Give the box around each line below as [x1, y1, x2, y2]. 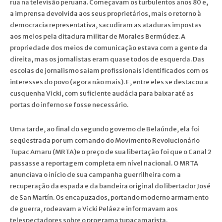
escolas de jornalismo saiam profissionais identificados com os [10, 66, 209, 75]
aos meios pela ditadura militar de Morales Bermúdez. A [10, 32, 185, 41]
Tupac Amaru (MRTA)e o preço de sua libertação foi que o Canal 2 [10, 147, 212, 156]
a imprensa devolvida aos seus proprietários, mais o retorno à [10, 9, 201, 18]
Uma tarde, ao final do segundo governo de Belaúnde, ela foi [10, 124, 200, 133]
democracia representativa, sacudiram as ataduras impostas [10, 20, 202, 29]
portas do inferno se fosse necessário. [10, 100, 128, 109]
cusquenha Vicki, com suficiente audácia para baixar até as [10, 89, 194, 98]
